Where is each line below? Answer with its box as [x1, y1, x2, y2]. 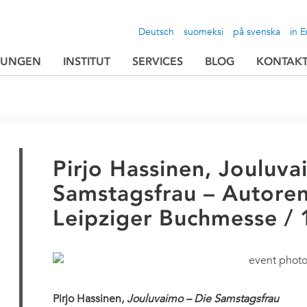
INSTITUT [63, 54, 111, 68]
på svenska [233, 25, 281, 38]
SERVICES [132, 54, 184, 68]
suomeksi [184, 25, 224, 38]
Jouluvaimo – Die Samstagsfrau [126, 292, 279, 306]
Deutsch [138, 25, 175, 38]
